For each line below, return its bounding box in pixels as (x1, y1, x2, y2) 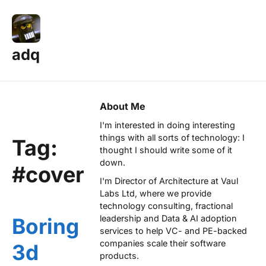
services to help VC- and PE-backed (100, 225, 247, 236)
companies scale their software (100, 237, 226, 248)
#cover (12, 161, 84, 188)
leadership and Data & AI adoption (100, 213, 237, 223)
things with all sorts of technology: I (100, 132, 245, 143)
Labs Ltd (100, 188, 135, 198)
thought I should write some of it (100, 145, 232, 156)
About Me (100, 100, 145, 112)
